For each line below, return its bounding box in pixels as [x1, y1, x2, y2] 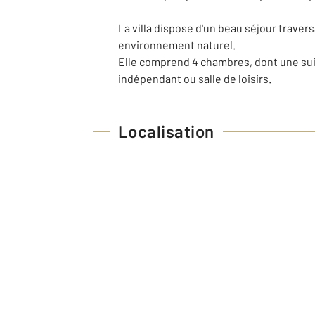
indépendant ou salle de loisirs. [118, 72, 271, 85]
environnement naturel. [118, 38, 236, 51]
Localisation [118, 121, 214, 141]
